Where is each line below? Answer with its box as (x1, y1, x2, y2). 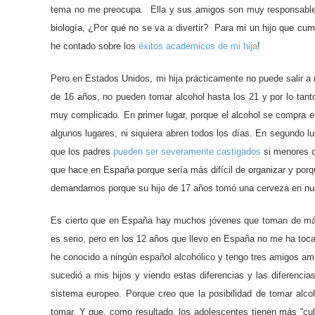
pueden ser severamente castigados (113, 146, 262, 157)
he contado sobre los (51, 41, 139, 51)
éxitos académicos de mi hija (139, 41, 257, 51)
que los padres (51, 146, 114, 157)
